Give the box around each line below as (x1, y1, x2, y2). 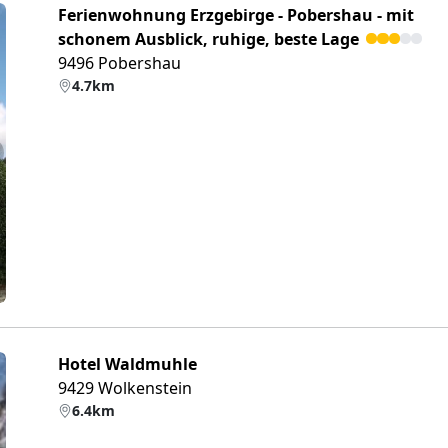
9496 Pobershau (58, 52, 181, 74)
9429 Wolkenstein (58, 377, 192, 399)
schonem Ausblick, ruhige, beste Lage (58, 28, 359, 50)
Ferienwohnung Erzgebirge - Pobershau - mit (58, 4, 414, 26)
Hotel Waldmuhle (58, 353, 197, 375)
